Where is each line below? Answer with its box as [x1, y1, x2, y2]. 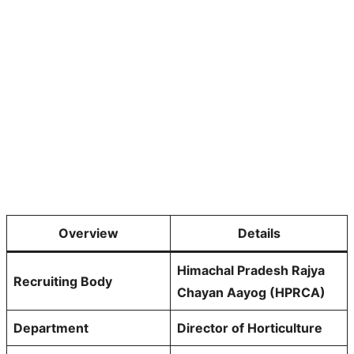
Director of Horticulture [177, 319, 322, 336]
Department [13, 319, 88, 336]
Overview [58, 224, 119, 241]
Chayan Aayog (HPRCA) [177, 284, 326, 300]
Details [237, 224, 281, 241]
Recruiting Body [13, 273, 112, 289]
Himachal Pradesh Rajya [177, 262, 325, 278]
